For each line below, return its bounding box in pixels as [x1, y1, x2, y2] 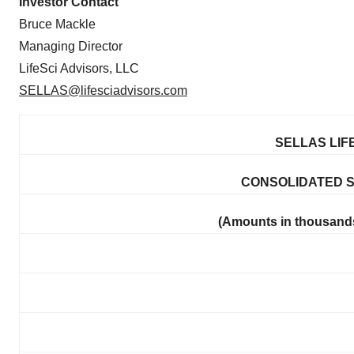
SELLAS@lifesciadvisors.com [19, 83, 187, 97]
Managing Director [19, 39, 122, 53]
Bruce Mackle [19, 17, 96, 31]
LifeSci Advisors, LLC [19, 61, 139, 75]
